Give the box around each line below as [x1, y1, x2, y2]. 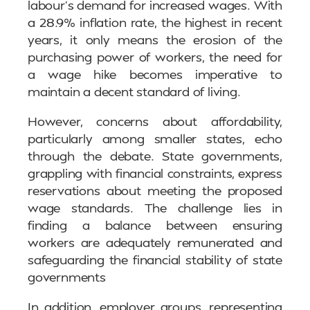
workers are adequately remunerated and [28, 234, 282, 250]
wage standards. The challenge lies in [28, 199, 282, 216]
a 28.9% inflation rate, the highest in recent [28, 14, 282, 30]
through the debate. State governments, [28, 147, 282, 164]
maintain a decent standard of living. [28, 83, 241, 100]
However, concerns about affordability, [28, 113, 282, 129]
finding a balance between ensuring [28, 217, 282, 233]
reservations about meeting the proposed [28, 182, 282, 199]
